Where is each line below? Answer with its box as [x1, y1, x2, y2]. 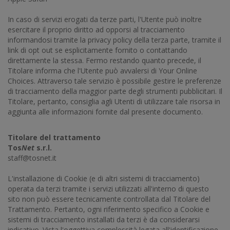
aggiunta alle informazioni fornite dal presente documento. [8, 107, 203, 117]
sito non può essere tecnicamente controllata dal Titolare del [8, 194, 210, 204]
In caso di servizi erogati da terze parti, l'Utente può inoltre [8, 14, 202, 24]
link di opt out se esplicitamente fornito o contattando [8, 45, 187, 55]
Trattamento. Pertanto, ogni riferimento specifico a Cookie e [8, 204, 209, 214]
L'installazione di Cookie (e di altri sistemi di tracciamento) [8, 174, 200, 183]
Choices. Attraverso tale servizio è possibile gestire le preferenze [8, 76, 221, 86]
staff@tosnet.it [8, 153, 56, 163]
